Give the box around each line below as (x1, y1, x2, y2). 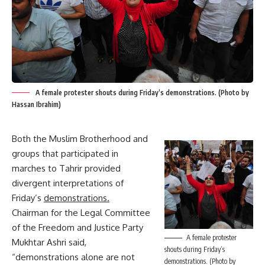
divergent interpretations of (12, 177, 124, 189)
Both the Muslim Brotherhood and (12, 132, 148, 144)
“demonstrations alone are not (12, 251, 135, 263)
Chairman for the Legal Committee (12, 206, 150, 218)
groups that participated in (12, 147, 118, 159)
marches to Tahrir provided (12, 162, 121, 174)
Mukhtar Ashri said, (12, 236, 86, 248)
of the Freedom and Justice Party (12, 221, 143, 233)
